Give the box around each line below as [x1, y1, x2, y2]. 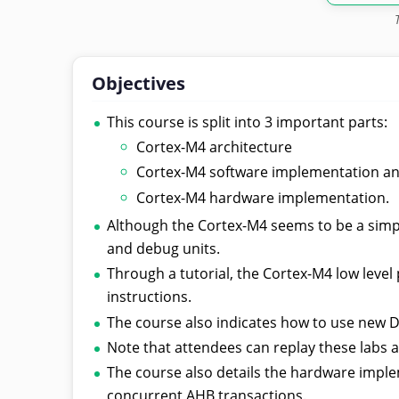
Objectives [91, 70, 185, 95]
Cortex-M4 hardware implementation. [136, 187, 390, 208]
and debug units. [107, 238, 221, 258]
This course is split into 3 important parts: [107, 111, 388, 132]
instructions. [107, 287, 192, 307]
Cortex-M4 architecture [136, 136, 293, 157]
